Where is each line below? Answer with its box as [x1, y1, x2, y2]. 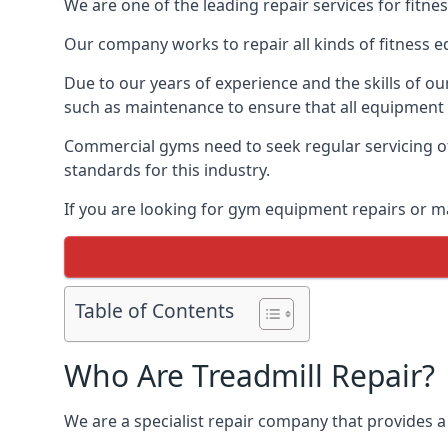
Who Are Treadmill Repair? [64, 355, 435, 396]
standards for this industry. [64, 159, 270, 181]
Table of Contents [75, 297, 234, 325]
